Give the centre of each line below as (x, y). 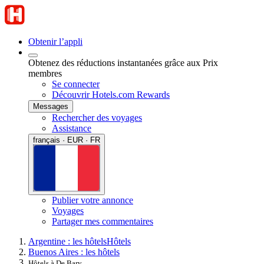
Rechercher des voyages (97, 118)
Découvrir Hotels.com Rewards (111, 95)
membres (45, 73)
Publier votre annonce (93, 200)
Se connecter (76, 84)
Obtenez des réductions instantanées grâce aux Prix (123, 63)
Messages (51, 106)
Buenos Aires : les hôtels (74, 252)
